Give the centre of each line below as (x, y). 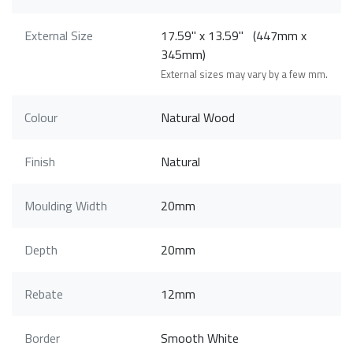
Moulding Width (66, 206)
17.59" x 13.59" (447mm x (234, 36)
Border (42, 338)
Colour (41, 118)
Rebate (44, 294)
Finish (40, 162)
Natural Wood (198, 118)
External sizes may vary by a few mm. (245, 74)
